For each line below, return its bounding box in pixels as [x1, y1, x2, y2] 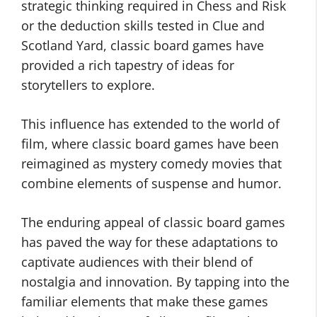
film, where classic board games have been [21, 135, 279, 152]
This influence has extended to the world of [21, 115, 279, 132]
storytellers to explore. [21, 76, 155, 93]
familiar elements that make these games [21, 293, 268, 310]
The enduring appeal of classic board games [21, 214, 285, 231]
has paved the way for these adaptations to [21, 234, 278, 250]
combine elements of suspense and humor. [21, 175, 282, 192]
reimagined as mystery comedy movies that [21, 155, 282, 172]
